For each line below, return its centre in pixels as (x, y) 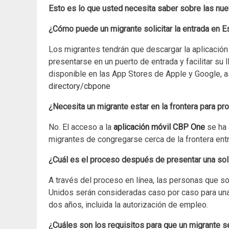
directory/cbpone (79, 86)
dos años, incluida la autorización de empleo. (128, 205)
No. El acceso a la (81, 127)
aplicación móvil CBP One (159, 127)
